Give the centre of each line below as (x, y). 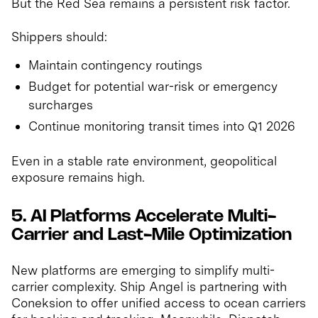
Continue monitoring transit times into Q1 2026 (162, 126)
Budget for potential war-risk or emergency (153, 87)
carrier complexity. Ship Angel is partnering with (149, 287)
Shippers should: (59, 37)
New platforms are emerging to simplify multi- (143, 270)
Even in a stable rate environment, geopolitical (144, 161)
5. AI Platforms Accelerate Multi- (144, 217)
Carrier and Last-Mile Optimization (152, 236)
